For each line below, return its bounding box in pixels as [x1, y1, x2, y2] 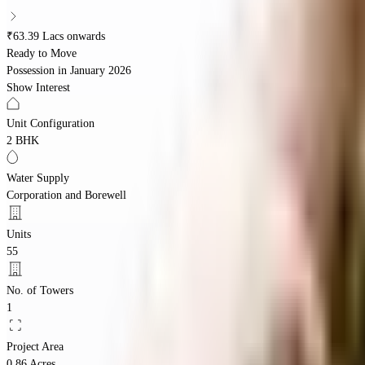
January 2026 [70, 64, 131, 77]
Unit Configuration [7, 117, 95, 130]
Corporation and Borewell [7, 188, 126, 201]
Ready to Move [7, 46, 77, 59]
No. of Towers [7, 284, 73, 297]
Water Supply [7, 171, 69, 184]
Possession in [7, 64, 67, 77]
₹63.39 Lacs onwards [7, 29, 105, 42]
